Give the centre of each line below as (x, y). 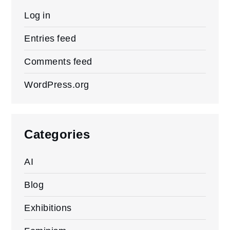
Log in (37, 15)
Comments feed (58, 61)
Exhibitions (48, 207)
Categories (57, 134)
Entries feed (50, 38)
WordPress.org (57, 84)
